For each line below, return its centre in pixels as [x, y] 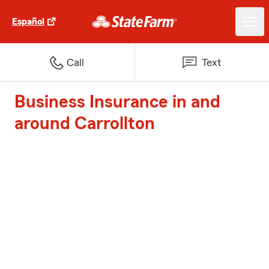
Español [28, 22]
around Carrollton [85, 124]
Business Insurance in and [117, 102]
